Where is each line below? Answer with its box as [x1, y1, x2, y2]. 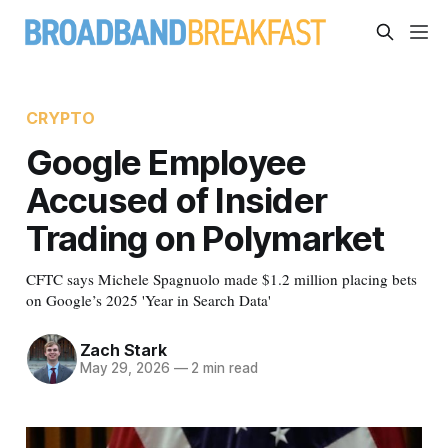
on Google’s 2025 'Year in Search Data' [25, 289, 271, 310]
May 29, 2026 [79, 360, 170, 377]
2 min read [187, 360, 258, 377]
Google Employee [25, 140, 307, 183]
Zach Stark [79, 340, 167, 361]
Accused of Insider [25, 178, 328, 221]
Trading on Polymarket [25, 216, 385, 259]
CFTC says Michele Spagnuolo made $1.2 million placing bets [25, 268, 417, 289]
